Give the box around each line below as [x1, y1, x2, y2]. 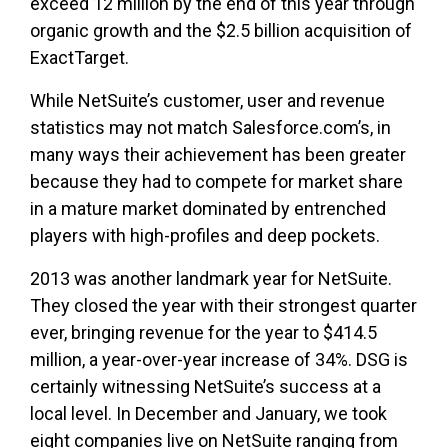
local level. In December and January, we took [30, 403, 387, 425]
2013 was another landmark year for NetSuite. [30, 268, 392, 290]
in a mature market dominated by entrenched [30, 198, 386, 220]
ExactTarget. [30, 47, 129, 69]
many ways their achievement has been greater [30, 144, 406, 166]
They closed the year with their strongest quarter [30, 295, 417, 317]
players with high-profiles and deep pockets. [30, 225, 380, 247]
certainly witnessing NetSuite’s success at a [30, 376, 381, 398]
